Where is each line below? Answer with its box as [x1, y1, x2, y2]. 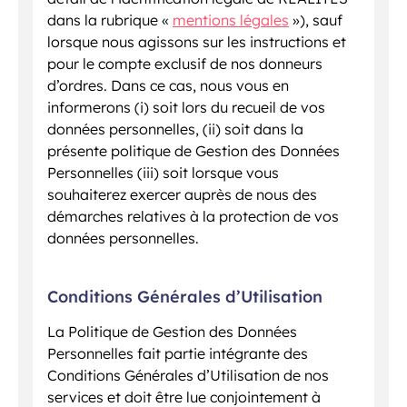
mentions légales [173, 11, 289, 30]
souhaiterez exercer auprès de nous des [47, 185, 317, 204]
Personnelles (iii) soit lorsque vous [47, 164, 279, 183]
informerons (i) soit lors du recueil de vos [47, 98, 325, 117]
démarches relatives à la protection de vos [47, 207, 339, 226]
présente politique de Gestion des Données [47, 142, 340, 161]
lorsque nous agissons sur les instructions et [47, 33, 346, 52]
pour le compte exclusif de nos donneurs [47, 55, 323, 74]
